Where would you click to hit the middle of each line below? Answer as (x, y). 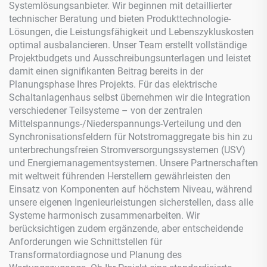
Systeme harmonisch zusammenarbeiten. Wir (104, 216)
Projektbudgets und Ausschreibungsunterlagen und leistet (130, 58)
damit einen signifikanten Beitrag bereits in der (106, 72)
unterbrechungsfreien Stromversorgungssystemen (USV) (127, 150)
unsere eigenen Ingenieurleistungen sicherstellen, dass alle (131, 203)
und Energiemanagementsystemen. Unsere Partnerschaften (133, 163)
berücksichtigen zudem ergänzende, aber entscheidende (126, 229)
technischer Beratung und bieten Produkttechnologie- (120, 19)
